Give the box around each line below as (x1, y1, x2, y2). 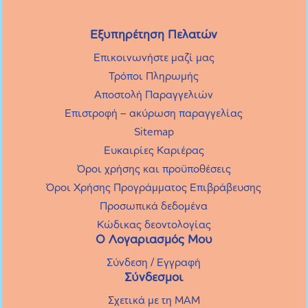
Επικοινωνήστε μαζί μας (93, 51, 214, 63)
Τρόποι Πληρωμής (109, 69, 199, 82)
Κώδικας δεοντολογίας (96, 218, 211, 230)
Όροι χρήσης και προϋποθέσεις (76, 162, 231, 175)
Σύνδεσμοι (124, 270, 184, 284)
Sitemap (133, 125, 174, 137)
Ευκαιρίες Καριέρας (103, 144, 204, 156)
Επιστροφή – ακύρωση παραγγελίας (65, 107, 243, 119)
